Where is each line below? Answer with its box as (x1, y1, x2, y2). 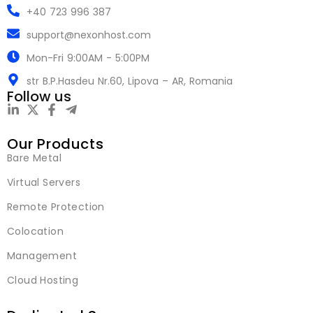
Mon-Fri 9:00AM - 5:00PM (26, 51, 150, 66)
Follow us (7, 87, 71, 107)
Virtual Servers (7, 175, 80, 190)
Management (7, 249, 77, 263)
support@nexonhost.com (26, 28, 151, 43)
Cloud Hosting (7, 273, 79, 288)
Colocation (7, 224, 64, 239)
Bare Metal (7, 151, 61, 166)
